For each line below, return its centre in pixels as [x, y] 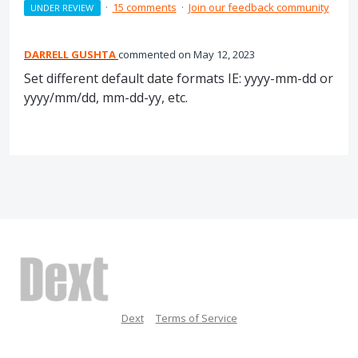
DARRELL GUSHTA [70, 54]
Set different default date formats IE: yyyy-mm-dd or [179, 78]
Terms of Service [196, 318]
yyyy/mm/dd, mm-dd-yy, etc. [106, 97]
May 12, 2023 [224, 54]
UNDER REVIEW [62, 8]
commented [148, 54]
